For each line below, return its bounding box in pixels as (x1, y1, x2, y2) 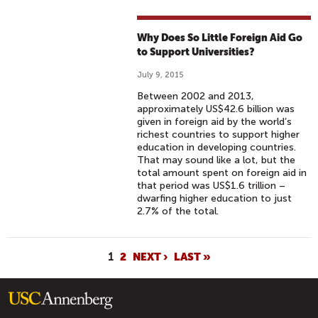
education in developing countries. (137, 141, 297, 153)
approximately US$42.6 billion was (137, 103, 295, 115)
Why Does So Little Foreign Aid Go (137, 32, 303, 43)
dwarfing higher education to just (137, 192, 292, 204)
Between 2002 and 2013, (137, 90, 255, 102)
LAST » (173, 250, 211, 263)
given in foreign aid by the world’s (137, 116, 292, 128)
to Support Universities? (137, 46, 256, 57)
